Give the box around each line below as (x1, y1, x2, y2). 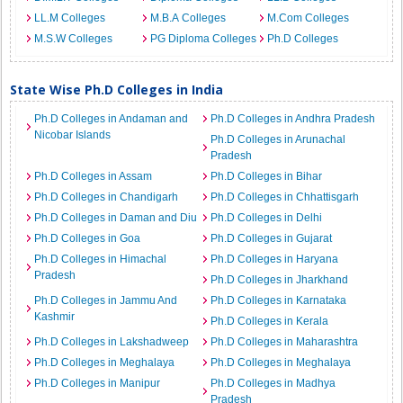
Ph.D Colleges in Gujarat (210, 232, 332, 245)
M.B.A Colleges (150, 12, 227, 24)
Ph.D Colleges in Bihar (210, 170, 322, 183)
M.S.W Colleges (34, 32, 113, 45)
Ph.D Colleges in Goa (34, 232, 141, 245)
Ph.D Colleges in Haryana (210, 253, 338, 265)
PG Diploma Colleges (150, 32, 257, 45)
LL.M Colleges (34, 12, 106, 24)
